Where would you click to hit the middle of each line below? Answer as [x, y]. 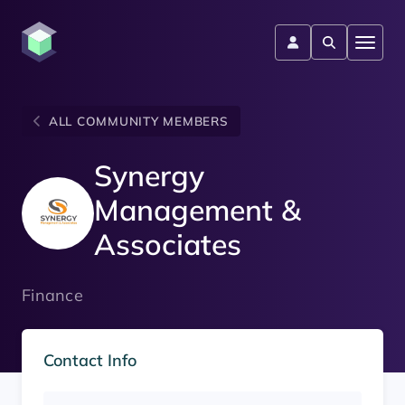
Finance [52, 296]
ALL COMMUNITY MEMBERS [138, 121]
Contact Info [90, 361]
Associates [168, 245]
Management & [198, 210]
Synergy [149, 176]
